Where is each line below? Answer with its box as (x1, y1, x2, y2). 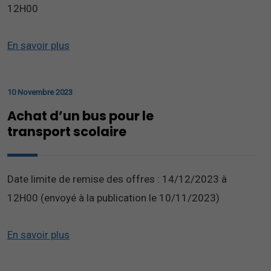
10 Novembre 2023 (7, 88, 73, 97)
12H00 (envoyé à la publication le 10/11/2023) (7, 192, 220, 204)
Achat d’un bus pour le (7, 107, 154, 125)
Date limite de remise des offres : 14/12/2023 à (7, 173, 227, 185)
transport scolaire (7, 123, 126, 140)
